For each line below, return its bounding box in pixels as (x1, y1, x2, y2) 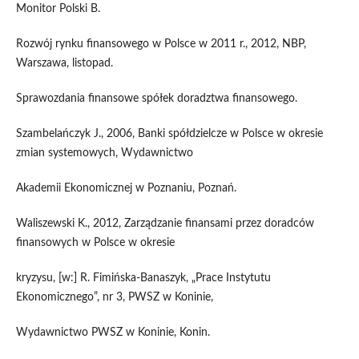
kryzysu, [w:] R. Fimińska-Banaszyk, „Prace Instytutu (15, 272, 271, 284)
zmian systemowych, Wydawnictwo (15, 147, 193, 159)
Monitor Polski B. (15, 3, 100, 15)
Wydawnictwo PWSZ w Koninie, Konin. (15, 327, 210, 339)
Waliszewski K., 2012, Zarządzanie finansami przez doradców (15, 218, 314, 230)
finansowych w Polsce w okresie (15, 237, 175, 249)
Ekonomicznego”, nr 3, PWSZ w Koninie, (15, 292, 213, 304)
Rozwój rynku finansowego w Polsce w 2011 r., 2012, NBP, (15, 38, 306, 50)
